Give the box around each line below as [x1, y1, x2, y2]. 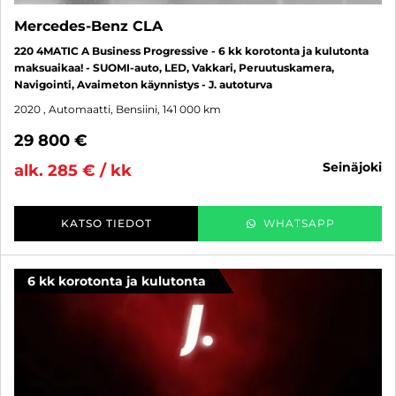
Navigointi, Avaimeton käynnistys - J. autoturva [14, 78, 272, 91]
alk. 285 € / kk [14, 161, 132, 180]
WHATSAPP [263, 217, 335, 230]
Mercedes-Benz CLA [14, 18, 163, 34]
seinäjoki [331, 159, 382, 175]
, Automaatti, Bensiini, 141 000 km [43, 103, 221, 116]
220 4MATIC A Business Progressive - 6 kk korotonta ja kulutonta [14, 44, 369, 57]
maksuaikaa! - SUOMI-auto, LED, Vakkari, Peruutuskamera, [14, 61, 334, 74]
